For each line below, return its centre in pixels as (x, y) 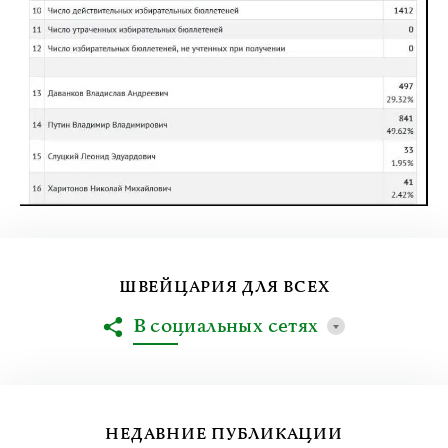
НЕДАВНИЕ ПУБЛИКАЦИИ (224, 434)
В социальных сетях (225, 327)
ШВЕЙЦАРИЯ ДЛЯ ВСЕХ (224, 287)
